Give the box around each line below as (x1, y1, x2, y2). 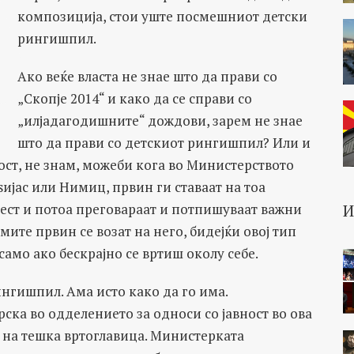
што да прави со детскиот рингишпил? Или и (17, 134, 311, 152)
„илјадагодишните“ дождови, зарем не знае (17, 111, 303, 130)
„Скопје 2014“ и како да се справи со (17, 89, 252, 107)
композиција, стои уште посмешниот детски (17, 7, 307, 25)
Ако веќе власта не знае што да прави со (17, 67, 277, 85)
